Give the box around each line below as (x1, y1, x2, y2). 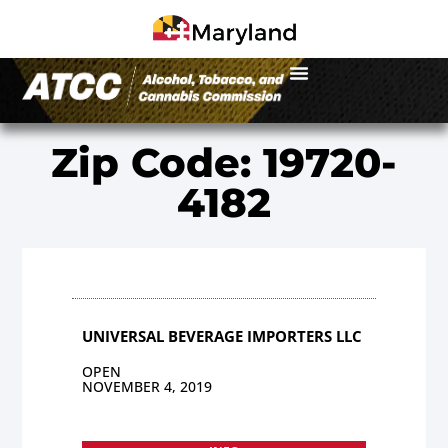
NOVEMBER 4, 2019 (82, 376, 213, 396)
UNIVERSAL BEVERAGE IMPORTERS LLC (82, 325, 363, 346)
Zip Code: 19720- (51, 137, 397, 187)
